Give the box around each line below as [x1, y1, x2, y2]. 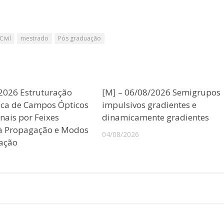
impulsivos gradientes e [102, 98, 197, 110]
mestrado [20, 33, 48, 42]
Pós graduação [58, 33, 101, 42]
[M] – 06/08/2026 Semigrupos [102, 86, 221, 98]
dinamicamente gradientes [102, 111, 209, 123]
